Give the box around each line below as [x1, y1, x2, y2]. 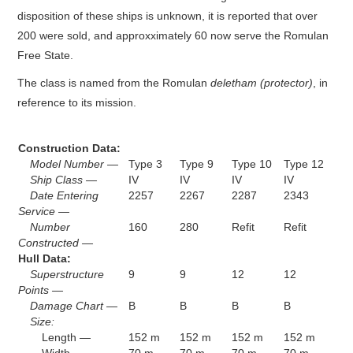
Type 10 [231, 157, 272, 170]
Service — [17, 204, 69, 217]
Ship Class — [29, 173, 97, 186]
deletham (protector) [210, 76, 314, 89]
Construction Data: [17, 141, 121, 154]
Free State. [17, 48, 74, 61]
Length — [41, 330, 91, 344]
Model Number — [29, 157, 118, 170]
